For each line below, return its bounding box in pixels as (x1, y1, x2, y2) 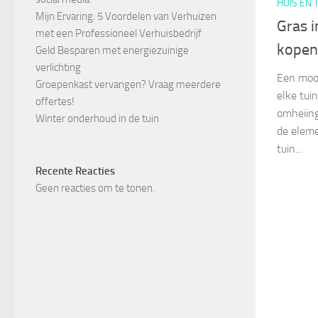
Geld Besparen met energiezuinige (35, 44, 189, 57)
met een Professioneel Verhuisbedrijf (35, 27, 202, 40)
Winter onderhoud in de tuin (35, 112, 159, 125)
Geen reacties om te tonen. (35, 182, 155, 194)
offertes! (35, 95, 75, 108)
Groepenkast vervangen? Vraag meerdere (35, 78, 221, 91)
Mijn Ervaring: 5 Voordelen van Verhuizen (35, 10, 216, 23)
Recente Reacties (35, 165, 115, 177)
